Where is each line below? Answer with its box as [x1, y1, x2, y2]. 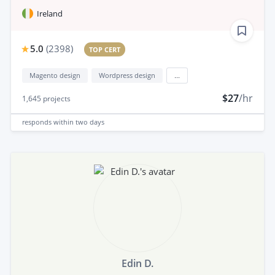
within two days [53, 117, 104, 127]
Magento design [29, 70, 80, 80]
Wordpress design [99, 70, 155, 80]
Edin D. [122, 256, 153, 270]
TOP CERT [89, 44, 121, 54]
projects [41, 93, 71, 104]
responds [22, 117, 53, 127]
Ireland [37, 7, 63, 19]
